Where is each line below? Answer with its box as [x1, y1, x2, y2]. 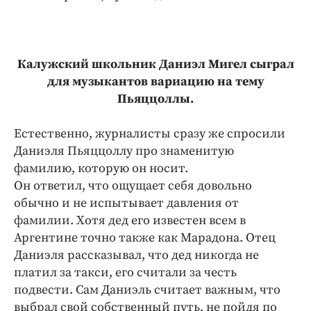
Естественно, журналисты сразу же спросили [14, 126, 285, 142]
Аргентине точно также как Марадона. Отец [14, 230, 276, 246]
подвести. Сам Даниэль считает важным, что [14, 282, 280, 298]
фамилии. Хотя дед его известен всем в [14, 212, 246, 228]
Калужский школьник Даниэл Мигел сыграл [17, 56, 294, 72]
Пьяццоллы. [117, 91, 194, 107]
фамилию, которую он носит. [14, 160, 188, 176]
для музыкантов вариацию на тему [47, 74, 264, 90]
